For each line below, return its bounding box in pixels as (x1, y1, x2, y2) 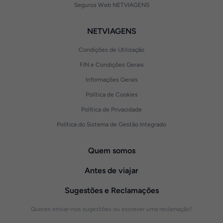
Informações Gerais (85, 76, 138, 83)
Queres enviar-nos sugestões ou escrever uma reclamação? (30, 206, 193, 213)
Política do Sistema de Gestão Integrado (57, 121, 166, 128)
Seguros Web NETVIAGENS (74, 1, 149, 8)
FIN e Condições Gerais (79, 61, 144, 68)
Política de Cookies (85, 91, 138, 98)
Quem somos (88, 146, 135, 155)
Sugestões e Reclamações (64, 186, 159, 195)
